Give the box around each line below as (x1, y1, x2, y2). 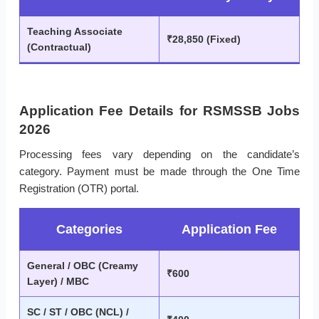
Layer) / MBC (27, 276, 89, 288)
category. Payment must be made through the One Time (19, 165, 300, 178)
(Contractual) (27, 41, 91, 53)
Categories (56, 222, 122, 237)
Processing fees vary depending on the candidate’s (19, 148, 300, 161)
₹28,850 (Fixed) (167, 33, 241, 46)
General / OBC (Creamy (27, 260, 138, 272)
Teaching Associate (27, 26, 122, 38)
